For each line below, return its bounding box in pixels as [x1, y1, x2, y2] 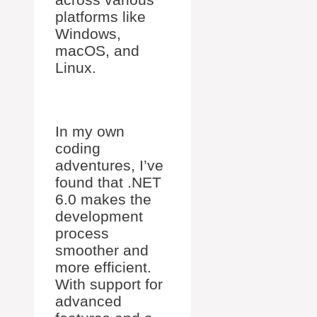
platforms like [55, 8, 146, 25]
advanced [55, 293, 122, 310]
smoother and [55, 242, 149, 259]
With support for [55, 276, 163, 293]
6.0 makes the [55, 191, 151, 208]
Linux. [55, 59, 96, 76]
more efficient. [55, 259, 151, 276]
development [55, 208, 143, 225]
